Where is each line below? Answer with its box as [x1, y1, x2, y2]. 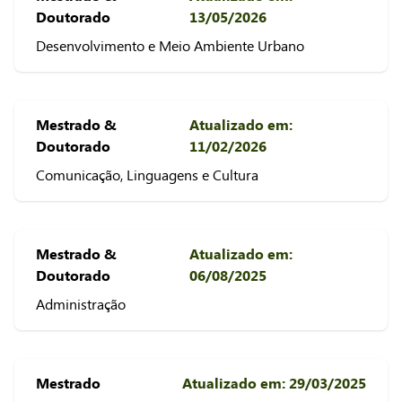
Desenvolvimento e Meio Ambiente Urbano [36, 37, 304, 55]
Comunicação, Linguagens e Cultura [36, 166, 258, 184]
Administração [36, 295, 126, 313]
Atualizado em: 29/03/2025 [182, 374, 366, 392]
